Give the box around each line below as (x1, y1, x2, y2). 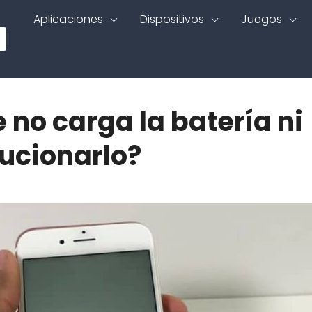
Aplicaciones (33, 11, 103, 27)
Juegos (241, 11, 282, 27)
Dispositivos (140, 11, 204, 27)
